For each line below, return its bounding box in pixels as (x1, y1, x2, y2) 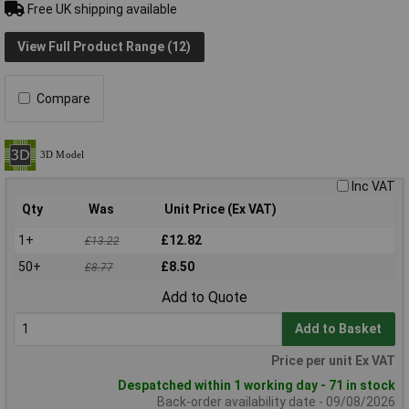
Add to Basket (295, 321, 383, 337)
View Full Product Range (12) (17, 39, 192, 55)
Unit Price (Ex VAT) (164, 201, 277, 216)
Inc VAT (351, 178, 395, 194)
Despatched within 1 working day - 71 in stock (118, 378, 395, 393)
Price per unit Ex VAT (271, 353, 395, 369)
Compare (37, 90, 90, 106)
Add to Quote (162, 288, 247, 307)
